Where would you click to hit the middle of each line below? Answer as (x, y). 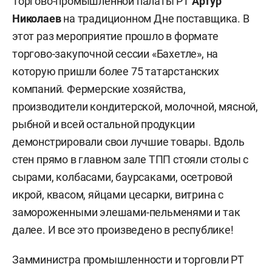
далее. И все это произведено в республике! (123, 229)
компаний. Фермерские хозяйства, (99, 89)
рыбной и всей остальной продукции (104, 124)
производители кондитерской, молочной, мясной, (135, 106)
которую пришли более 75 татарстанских (116, 71)
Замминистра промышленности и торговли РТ (128, 259)
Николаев (38, 18)
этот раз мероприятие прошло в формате (115, 36)
